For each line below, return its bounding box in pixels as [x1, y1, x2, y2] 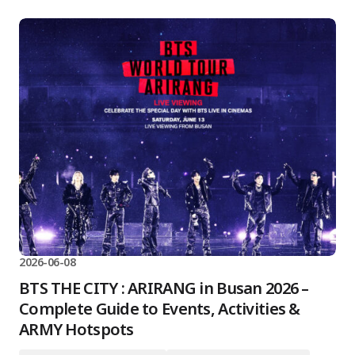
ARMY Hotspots [19, 319, 134, 340]
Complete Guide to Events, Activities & [19, 298, 300, 319]
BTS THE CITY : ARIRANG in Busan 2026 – [19, 277, 309, 299]
